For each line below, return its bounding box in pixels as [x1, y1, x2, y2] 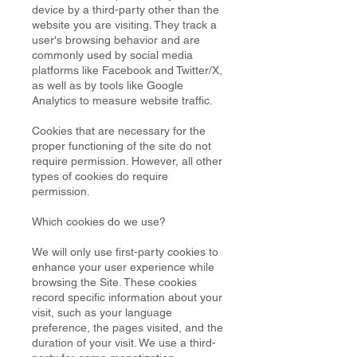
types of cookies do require [32, 170, 168, 182]
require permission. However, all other [32, 155, 222, 167]
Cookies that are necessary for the [32, 124, 206, 137]
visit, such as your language [32, 306, 172, 319]
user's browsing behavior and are [32, 33, 200, 46]
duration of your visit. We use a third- [32, 336, 216, 349]
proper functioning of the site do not [32, 139, 211, 152]
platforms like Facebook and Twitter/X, [32, 64, 222, 76]
